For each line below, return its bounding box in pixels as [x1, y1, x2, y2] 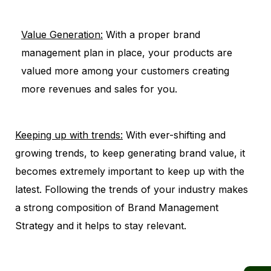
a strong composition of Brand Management [15, 201, 218, 214]
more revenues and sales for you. [21, 83, 177, 96]
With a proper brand [103, 28, 200, 41]
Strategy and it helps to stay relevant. [15, 220, 186, 232]
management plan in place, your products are [21, 47, 232, 59]
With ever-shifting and [123, 129, 226, 142]
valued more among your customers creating [21, 65, 229, 77]
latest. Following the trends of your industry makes [15, 183, 248, 196]
